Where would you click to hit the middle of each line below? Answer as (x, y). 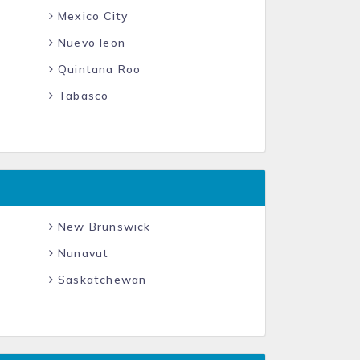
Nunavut (81, 253)
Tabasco (81, 96)
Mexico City (91, 16)
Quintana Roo (97, 69)
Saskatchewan (100, 280)
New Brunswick (102, 227)
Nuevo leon (89, 43)
